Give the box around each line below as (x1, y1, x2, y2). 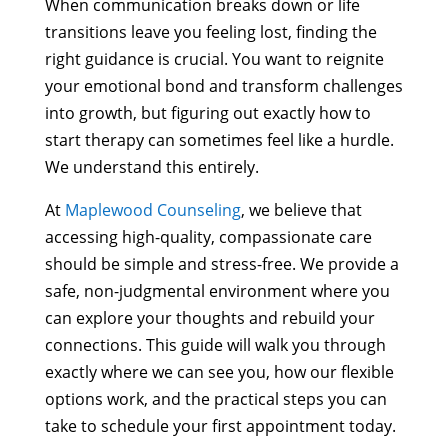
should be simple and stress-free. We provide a (44, 252, 399, 275)
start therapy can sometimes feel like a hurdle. (44, 128, 394, 151)
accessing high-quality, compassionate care (44, 225, 372, 248)
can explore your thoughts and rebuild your (44, 306, 375, 329)
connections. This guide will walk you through (44, 333, 386, 356)
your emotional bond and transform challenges (44, 74, 403, 97)
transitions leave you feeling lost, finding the (44, 20, 377, 43)
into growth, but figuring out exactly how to (44, 101, 371, 124)
